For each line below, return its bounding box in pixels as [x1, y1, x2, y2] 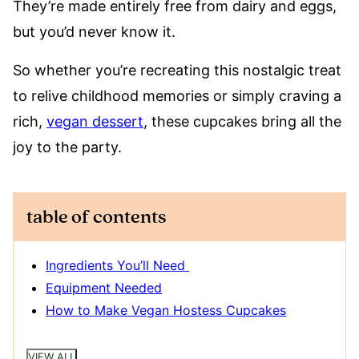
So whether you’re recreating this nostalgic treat [13, 62, 341, 79]
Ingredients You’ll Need [46, 257, 189, 274]
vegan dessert [46, 113, 143, 131]
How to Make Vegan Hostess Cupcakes [46, 302, 286, 319]
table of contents [26, 205, 166, 230]
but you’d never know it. [13, 23, 179, 41]
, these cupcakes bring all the [143, 113, 341, 131]
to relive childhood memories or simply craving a [13, 87, 341, 105]
